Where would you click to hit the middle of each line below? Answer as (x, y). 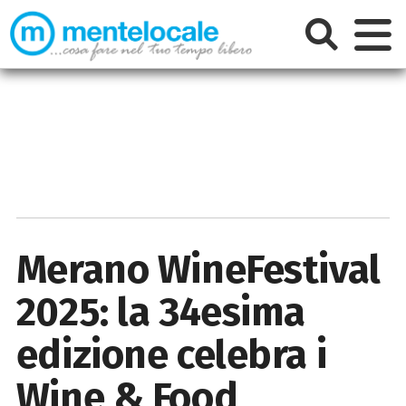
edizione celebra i (171, 354)
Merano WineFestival (198, 269)
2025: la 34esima (160, 312)
